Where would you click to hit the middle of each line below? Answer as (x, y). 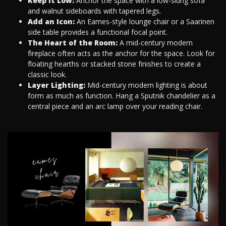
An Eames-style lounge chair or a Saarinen (145, 22)
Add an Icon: (51, 22)
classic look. (47, 75)
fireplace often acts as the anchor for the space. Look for (121, 53)
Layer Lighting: (56, 85)
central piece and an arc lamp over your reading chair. (115, 106)
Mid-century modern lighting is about (146, 85)
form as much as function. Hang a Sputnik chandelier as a (122, 96)
